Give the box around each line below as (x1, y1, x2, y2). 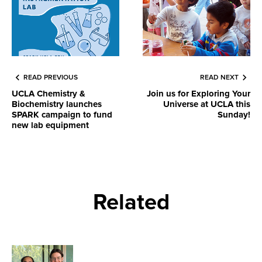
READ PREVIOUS (23, 73, 78, 82)
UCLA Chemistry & (12, 88, 85, 99)
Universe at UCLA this (163, 99, 250, 110)
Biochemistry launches (12, 99, 102, 110)
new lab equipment (12, 120, 89, 131)
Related (92, 189, 170, 216)
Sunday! (218, 109, 250, 120)
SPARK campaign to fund (12, 109, 112, 120)
